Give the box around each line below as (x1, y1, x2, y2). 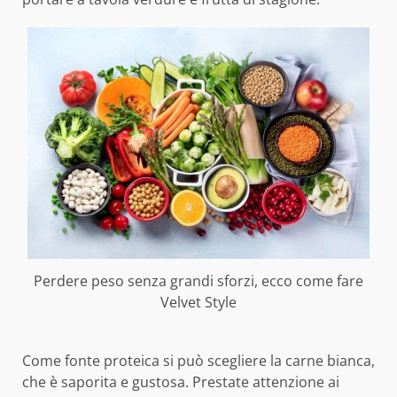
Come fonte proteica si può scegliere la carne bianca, (22, 351, 375, 371)
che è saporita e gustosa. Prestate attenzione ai (22, 372, 339, 393)
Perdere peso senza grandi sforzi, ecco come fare (34, 270, 363, 291)
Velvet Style (160, 292, 237, 312)
